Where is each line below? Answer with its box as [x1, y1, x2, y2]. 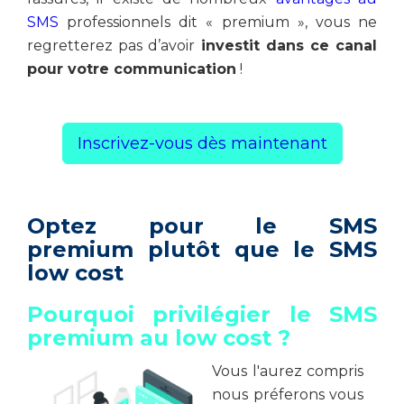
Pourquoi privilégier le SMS [27, 301, 377, 327]
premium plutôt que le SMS [27, 236, 377, 262]
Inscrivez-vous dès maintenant [77, 133, 327, 153]
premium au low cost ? [27, 325, 290, 351]
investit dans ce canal [195, 37, 377, 54]
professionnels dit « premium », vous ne [59, 14, 377, 31]
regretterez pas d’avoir [27, 37, 195, 54]
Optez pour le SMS [27, 213, 377, 239]
